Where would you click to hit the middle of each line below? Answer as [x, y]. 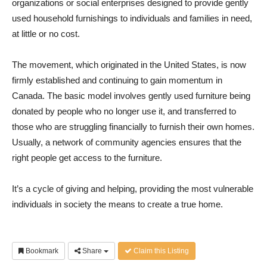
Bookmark [41, 251]
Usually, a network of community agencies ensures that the [127, 142]
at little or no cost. [46, 34]
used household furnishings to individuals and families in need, [132, 18]
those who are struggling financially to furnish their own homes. [133, 127]
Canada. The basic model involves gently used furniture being [131, 96]
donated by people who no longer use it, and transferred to [124, 111]
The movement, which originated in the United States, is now [129, 65]
